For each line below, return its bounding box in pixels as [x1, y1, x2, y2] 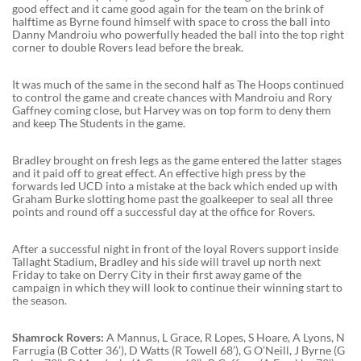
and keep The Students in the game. [12, 115, 185, 130]
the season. [12, 293, 67, 307]
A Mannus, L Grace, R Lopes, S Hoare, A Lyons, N [106, 330, 345, 344]
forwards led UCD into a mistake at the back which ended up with [12, 178, 338, 193]
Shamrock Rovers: [12, 330, 106, 344]
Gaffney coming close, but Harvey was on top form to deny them [12, 102, 331, 117]
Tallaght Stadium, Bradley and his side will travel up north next [12, 254, 321, 268]
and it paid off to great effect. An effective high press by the [12, 165, 305, 180]
